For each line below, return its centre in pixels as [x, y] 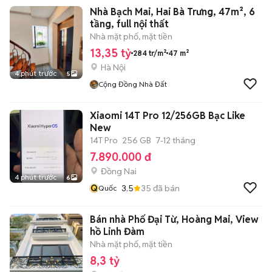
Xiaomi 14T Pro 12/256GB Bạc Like [168, 116]
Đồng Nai [119, 171]
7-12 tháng [175, 140]
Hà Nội [113, 67]
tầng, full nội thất [129, 24]
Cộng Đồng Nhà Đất [133, 84]
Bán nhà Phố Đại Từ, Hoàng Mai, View [174, 219]
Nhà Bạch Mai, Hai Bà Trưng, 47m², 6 [172, 12]
